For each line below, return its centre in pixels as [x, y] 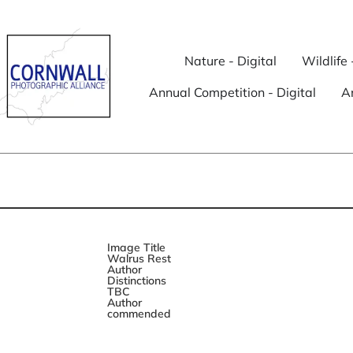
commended [139, 313]
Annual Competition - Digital [232, 93]
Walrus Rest [139, 258]
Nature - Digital [231, 61]
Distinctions [137, 280]
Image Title [136, 247]
